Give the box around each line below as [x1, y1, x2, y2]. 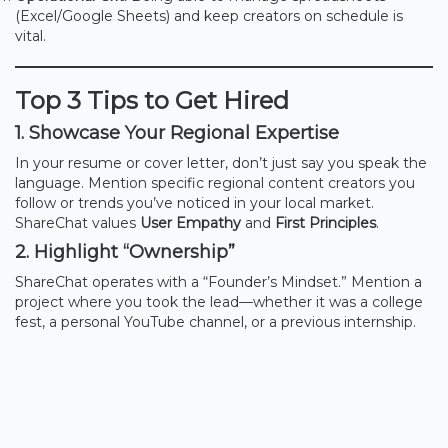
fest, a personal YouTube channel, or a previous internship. [15, 312, 416, 331]
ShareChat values [15, 213, 140, 232]
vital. [15, 26, 46, 45]
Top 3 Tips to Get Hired [15, 85, 289, 115]
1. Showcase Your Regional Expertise [15, 121, 339, 144]
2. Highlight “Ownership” [15, 240, 235, 263]
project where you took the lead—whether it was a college [15, 292, 423, 311]
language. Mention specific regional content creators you [15, 173, 415, 192]
